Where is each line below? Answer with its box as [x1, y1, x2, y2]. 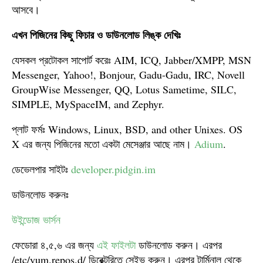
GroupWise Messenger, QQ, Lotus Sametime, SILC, [12, 82, 237, 96]
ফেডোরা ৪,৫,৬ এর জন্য [12, 238, 97, 252]
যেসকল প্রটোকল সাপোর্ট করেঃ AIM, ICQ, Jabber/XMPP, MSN [12, 53, 251, 67]
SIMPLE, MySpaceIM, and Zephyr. [12, 97, 164, 111]
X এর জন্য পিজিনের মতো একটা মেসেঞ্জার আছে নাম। [12, 137, 194, 151]
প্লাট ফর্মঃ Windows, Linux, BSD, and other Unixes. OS [12, 122, 242, 136]
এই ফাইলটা [97, 238, 136, 252]
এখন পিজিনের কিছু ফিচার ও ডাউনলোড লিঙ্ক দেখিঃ [12, 27, 181, 42]
